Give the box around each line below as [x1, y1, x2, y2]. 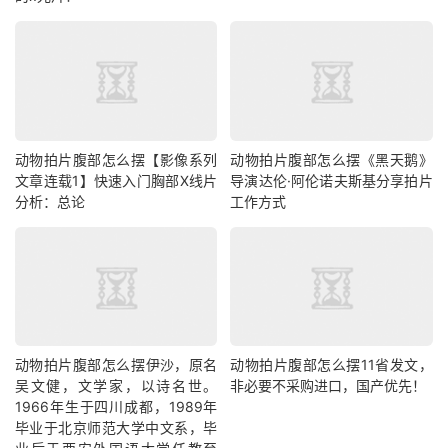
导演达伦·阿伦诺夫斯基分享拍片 [230, 171, 433, 189]
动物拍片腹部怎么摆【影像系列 [15, 150, 218, 168]
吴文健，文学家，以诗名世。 [15, 377, 218, 395]
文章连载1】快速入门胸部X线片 [15, 171, 218, 189]
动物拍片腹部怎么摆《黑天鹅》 [230, 150, 433, 168]
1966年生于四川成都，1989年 [15, 398, 218, 416]
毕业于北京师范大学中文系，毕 [15, 419, 218, 437]
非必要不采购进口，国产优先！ [230, 377, 427, 395]
